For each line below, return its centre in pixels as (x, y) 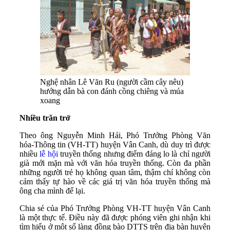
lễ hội (49, 154)
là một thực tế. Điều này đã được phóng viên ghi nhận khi (115, 217)
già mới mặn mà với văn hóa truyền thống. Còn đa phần (115, 163)
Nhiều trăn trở (45, 118)
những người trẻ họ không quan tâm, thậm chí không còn (115, 172)
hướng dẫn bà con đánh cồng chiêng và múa (112, 91)
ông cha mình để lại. (53, 190)
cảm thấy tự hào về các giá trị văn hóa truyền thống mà (115, 181)
